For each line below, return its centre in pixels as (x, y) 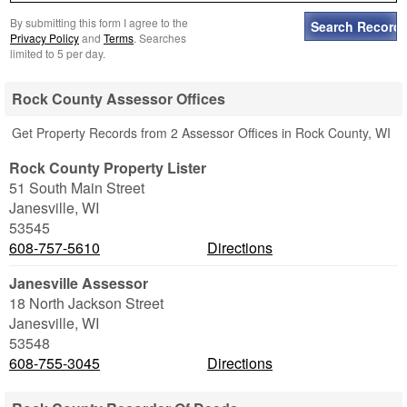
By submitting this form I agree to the (99, 22)
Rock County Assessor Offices (119, 99)
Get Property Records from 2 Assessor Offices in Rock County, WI (201, 133)
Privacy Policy (45, 38)
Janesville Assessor (79, 283)
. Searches (160, 38)
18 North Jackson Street (86, 303)
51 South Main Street (77, 188)
